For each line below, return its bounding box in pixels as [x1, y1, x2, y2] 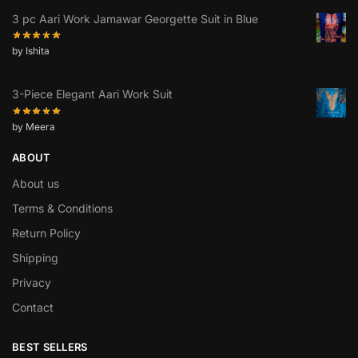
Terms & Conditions [12, 201, 113, 216]
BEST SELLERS [12, 340, 88, 354]
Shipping [12, 251, 58, 265]
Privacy [12, 276, 51, 290]
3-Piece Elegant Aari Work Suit [12, 87, 173, 101]
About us [12, 177, 59, 191]
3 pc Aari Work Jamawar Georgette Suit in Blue [12, 12, 258, 26]
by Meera [12, 120, 55, 133]
